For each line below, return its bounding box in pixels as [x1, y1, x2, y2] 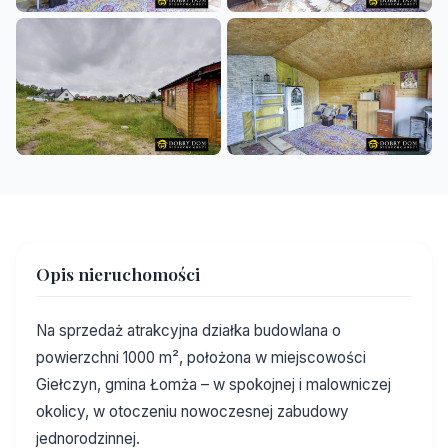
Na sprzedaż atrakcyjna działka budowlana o [36, 320, 341, 340]
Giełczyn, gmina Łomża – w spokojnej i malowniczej [36, 374, 391, 394]
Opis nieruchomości [36, 261, 200, 285]
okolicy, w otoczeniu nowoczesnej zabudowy [36, 401, 349, 421]
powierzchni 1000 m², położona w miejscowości [36, 347, 366, 367]
